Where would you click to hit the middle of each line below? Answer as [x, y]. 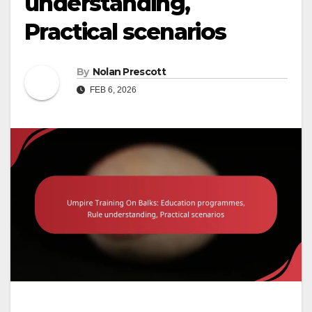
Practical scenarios [125, 32]
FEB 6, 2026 [112, 90]
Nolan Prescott [129, 72]
